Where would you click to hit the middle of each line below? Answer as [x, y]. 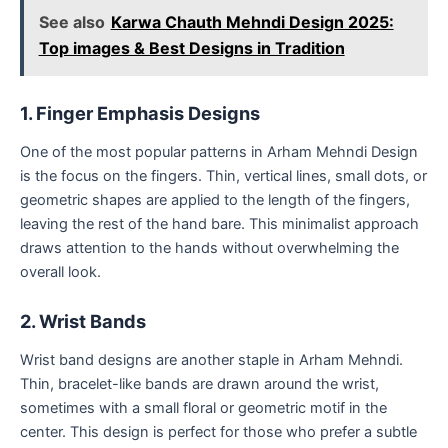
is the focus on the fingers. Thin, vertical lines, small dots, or [223, 175]
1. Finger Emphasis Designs [140, 113]
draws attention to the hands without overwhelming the [209, 247]
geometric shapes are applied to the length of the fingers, [215, 199]
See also [71, 22]
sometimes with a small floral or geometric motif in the [203, 407]
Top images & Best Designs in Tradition [191, 48]
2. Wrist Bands [83, 321]
